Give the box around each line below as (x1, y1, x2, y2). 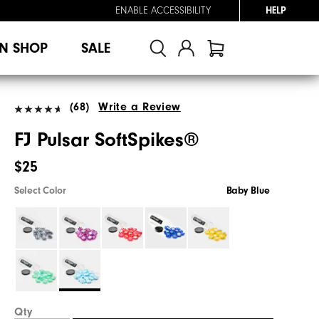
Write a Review (98, 100, 181, 113)
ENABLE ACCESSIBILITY (115, 5, 211, 16)
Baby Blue (226, 184, 270, 197)
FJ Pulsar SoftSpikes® (14, 128, 200, 151)
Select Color (14, 184, 66, 197)
